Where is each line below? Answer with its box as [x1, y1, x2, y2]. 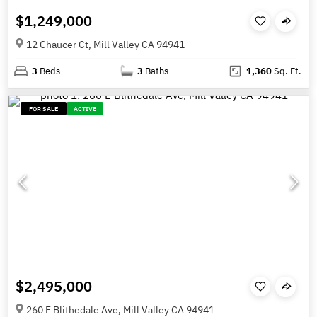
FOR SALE [29, 105, 59, 113]
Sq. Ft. [271, 65, 301, 77]
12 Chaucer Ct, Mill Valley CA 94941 [26, 38, 185, 51]
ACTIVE [74, 105, 97, 113]
